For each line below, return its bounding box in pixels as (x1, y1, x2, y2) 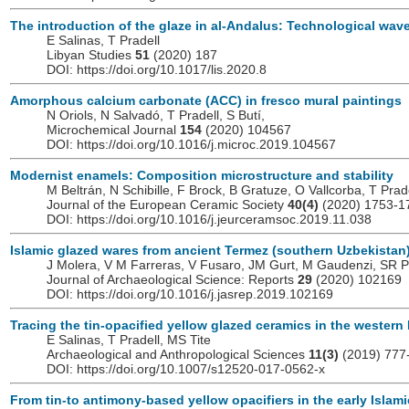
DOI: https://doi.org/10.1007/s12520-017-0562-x (47, 362, 325, 377)
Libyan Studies (47, 47, 135, 63)
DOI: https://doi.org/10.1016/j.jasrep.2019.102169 (47, 287, 333, 302)
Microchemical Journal (47, 122, 180, 138)
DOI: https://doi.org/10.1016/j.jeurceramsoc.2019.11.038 (47, 212, 372, 227)
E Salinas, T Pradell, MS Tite (47, 332, 211, 348)
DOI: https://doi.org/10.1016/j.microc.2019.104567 (47, 137, 336, 152)
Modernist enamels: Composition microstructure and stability (10, 168, 393, 184)
